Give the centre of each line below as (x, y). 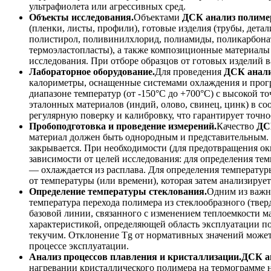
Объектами (158, 18)
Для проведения (189, 72)
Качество (237, 126)
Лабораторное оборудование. (92, 72)
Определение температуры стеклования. (118, 192)
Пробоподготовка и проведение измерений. (123, 126)
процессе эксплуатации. (79, 246)
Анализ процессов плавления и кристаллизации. (135, 257)
